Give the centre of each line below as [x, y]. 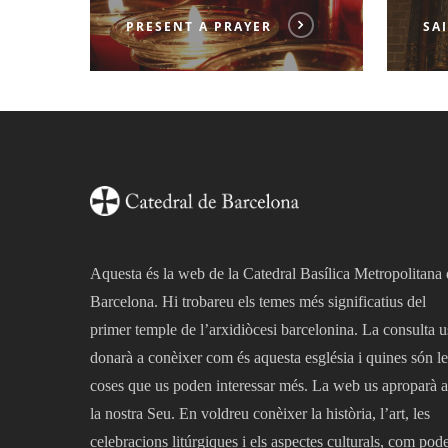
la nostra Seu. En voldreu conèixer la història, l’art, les [260, 413]
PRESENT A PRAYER [198, 26]
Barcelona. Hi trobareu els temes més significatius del [258, 301]
